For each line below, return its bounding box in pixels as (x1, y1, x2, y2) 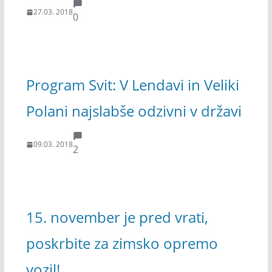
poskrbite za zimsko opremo (25, 233, 218, 253)
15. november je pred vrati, (25, 206, 208, 227)
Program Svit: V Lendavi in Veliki (25, 74, 239, 95)
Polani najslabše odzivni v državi (25, 100, 242, 121)
